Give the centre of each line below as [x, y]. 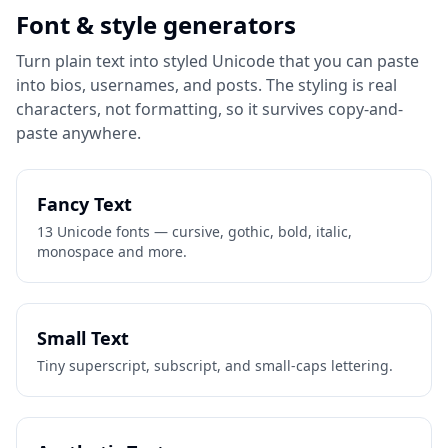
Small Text [83, 338]
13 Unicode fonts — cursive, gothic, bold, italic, [194, 231]
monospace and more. [112, 251]
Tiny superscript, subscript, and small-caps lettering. [215, 365]
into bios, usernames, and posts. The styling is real [206, 85]
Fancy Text [84, 204]
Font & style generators [156, 24]
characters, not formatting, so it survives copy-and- [209, 109]
